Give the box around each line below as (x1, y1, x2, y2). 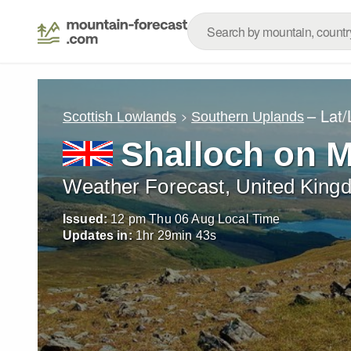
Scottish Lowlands (63, 108, 176, 125)
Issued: (63, 212, 108, 226)
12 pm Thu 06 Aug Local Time (110, 212, 280, 226)
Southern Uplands (191, 108, 305, 125)
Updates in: (63, 229, 132, 242)
